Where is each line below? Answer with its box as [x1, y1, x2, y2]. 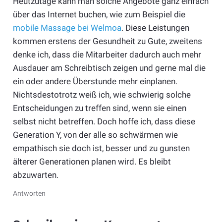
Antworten [12, 189, 46, 197]
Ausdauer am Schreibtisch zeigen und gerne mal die [12, 62, 206, 73]
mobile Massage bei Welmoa [12, 22, 121, 33]
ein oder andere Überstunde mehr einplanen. [12, 76, 177, 86]
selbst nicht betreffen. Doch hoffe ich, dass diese [12, 116, 195, 126]
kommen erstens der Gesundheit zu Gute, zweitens [12, 36, 202, 46]
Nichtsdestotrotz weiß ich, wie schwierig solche [12, 89, 191, 100]
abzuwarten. [12, 169, 58, 180]
